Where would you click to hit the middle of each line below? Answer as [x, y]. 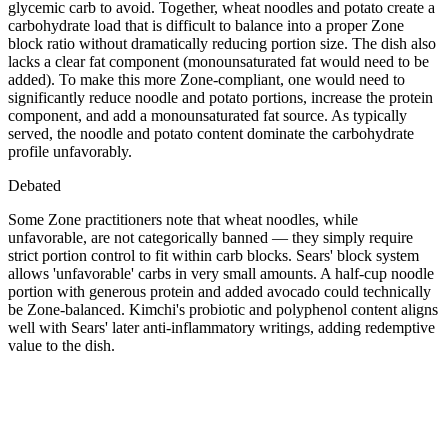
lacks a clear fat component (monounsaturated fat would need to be [218, 61]
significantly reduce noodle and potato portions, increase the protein [220, 97]
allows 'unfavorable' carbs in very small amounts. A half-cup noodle [221, 273]
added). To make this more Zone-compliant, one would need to [206, 79]
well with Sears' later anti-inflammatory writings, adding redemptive [221, 327]
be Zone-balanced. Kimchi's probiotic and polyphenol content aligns [223, 309]
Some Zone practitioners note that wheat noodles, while [183, 219]
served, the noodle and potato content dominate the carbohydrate [211, 133]
